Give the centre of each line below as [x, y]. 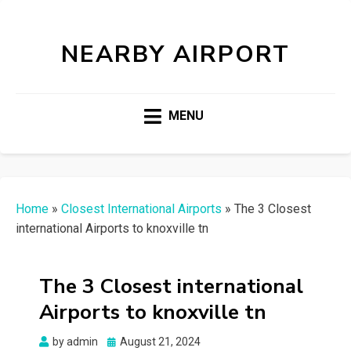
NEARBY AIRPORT [175, 54]
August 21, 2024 [160, 342]
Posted [124, 341]
